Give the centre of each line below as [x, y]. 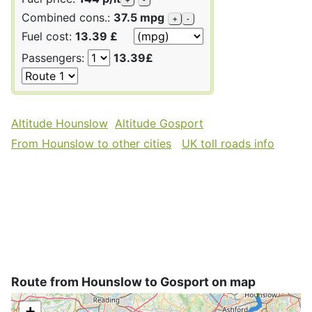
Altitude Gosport [159, 123]
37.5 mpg [139, 17]
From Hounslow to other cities [91, 143]
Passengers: [55, 57]
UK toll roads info [228, 143]
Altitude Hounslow [60, 123]
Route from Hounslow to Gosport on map [133, 281]
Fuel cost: [48, 36]
